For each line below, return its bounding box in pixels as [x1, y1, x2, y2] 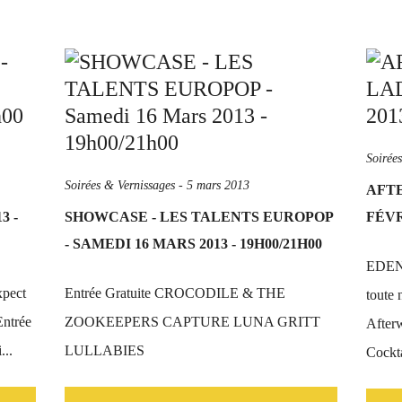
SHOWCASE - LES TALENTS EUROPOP [65, 209, 333, 224]
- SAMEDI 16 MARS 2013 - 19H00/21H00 [65, 236, 322, 251]
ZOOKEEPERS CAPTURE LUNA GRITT [65, 314, 320, 329]
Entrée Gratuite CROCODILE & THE [65, 285, 285, 301]
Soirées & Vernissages [65, 179, 175, 192]
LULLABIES [65, 343, 144, 358]
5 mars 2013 [187, 179, 249, 192]
